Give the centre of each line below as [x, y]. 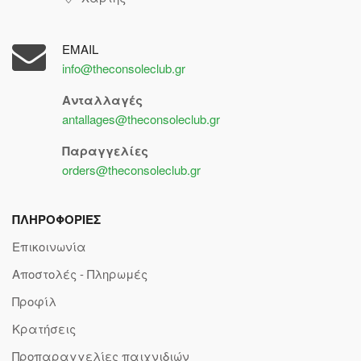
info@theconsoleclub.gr [123, 68]
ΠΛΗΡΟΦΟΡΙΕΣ [56, 219]
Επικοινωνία [49, 246]
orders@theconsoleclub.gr [131, 169]
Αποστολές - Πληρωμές [80, 273]
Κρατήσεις [44, 328]
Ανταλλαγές [102, 100]
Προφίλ [34, 301]
